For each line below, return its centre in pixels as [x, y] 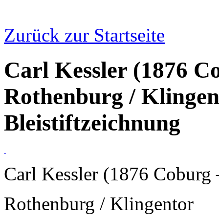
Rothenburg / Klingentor [99, 204]
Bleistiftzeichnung [92, 122]
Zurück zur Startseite [84, 35]
